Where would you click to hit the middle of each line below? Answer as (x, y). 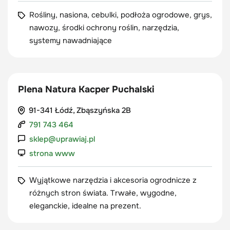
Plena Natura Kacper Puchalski (86, 89)
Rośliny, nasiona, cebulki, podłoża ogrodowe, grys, (121, 15)
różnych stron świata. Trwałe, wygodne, (103, 193)
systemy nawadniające (71, 41)
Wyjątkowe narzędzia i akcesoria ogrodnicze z (113, 180)
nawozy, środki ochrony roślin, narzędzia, (104, 28)
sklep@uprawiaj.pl (62, 139)
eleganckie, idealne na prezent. (85, 206)
